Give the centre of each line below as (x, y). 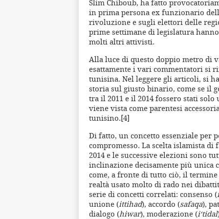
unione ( (104, 204)
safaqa (191, 204)
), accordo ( (161, 204)
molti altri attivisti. (122, 42)
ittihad (130, 204)
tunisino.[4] (109, 118)
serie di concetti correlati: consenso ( (153, 194)
